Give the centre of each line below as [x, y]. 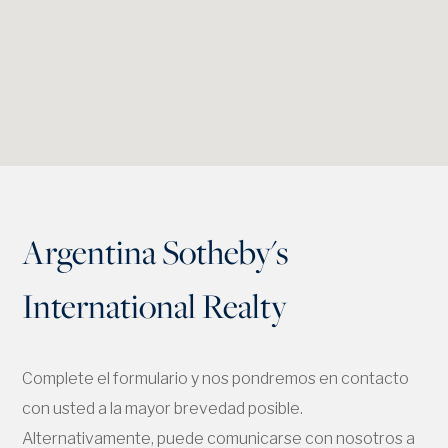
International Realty [155, 306]
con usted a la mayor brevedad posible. [163, 408]
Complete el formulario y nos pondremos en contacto [216, 378]
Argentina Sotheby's [155, 252]
